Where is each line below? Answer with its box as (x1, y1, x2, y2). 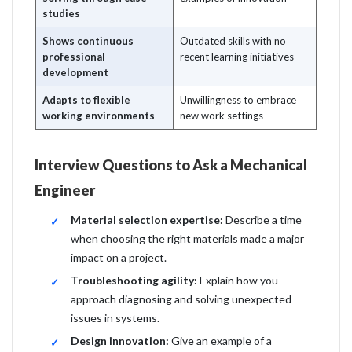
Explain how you (197, 273, 278, 287)
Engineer (35, 181, 95, 199)
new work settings (180, 109, 263, 122)
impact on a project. (71, 251, 167, 264)
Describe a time (223, 213, 302, 226)
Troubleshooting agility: (71, 273, 197, 287)
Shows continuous (42, 35, 134, 47)
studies (42, 7, 80, 20)
